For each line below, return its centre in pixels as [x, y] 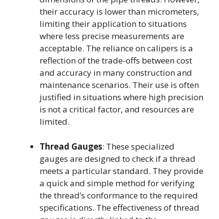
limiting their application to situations [113, 24]
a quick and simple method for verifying [117, 183]
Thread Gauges [71, 146]
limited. [55, 121]
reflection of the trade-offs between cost [116, 60]
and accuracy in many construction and [116, 73]
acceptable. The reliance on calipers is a [116, 48]
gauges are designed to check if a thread [118, 158]
